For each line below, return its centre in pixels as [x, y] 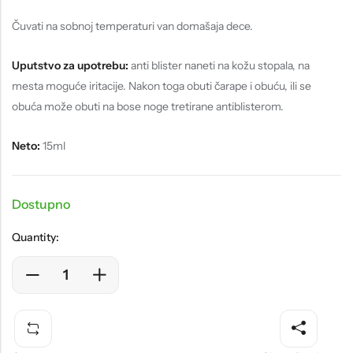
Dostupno [41, 204]
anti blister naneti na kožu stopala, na [219, 66]
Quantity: [35, 237]
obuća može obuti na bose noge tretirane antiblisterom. [148, 107]
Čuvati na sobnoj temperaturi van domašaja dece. [132, 26]
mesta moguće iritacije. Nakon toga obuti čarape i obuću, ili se [162, 86]
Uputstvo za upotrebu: [70, 66]
